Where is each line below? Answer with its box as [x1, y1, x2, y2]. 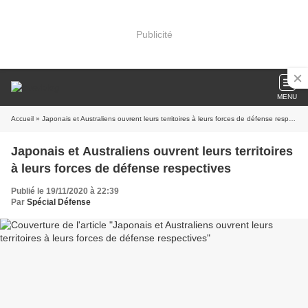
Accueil [11, 115, 34, 122]
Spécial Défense [27, 197, 91, 207]
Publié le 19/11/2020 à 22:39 [11, 186, 119, 196]
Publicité [135, 28, 173, 40]
